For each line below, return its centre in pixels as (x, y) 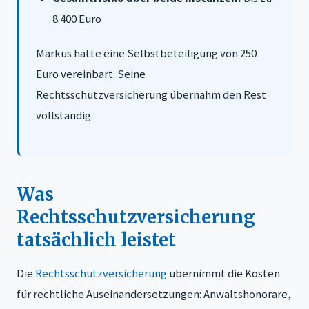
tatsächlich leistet (96, 240)
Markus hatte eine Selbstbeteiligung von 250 (146, 53)
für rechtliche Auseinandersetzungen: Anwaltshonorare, (154, 293)
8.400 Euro (77, 18)
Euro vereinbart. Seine (91, 73)
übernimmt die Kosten (223, 273)
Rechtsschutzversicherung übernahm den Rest (151, 94)
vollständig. (64, 115)
